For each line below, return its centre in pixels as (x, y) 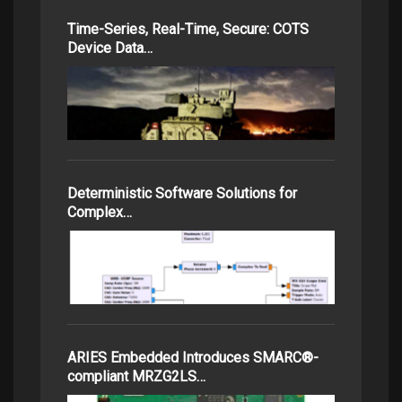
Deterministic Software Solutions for (182, 194)
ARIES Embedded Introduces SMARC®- (193, 358)
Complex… (100, 213)
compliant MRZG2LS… (136, 377)
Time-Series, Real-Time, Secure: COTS (188, 30)
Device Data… (110, 48)
